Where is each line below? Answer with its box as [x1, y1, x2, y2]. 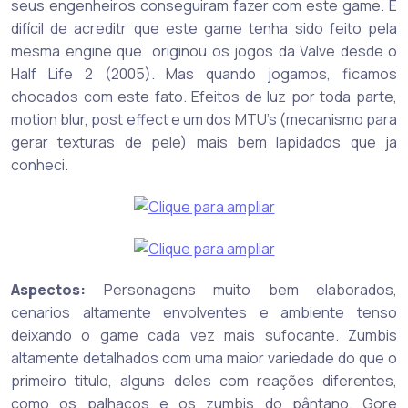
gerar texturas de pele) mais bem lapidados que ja [11, 131, 397, 152]
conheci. [11, 154, 68, 175]
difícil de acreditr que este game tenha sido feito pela [11, 17, 397, 38]
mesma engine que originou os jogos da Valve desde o [11, 40, 397, 61]
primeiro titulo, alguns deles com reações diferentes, [11, 371, 397, 392]
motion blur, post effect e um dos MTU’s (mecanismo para [11, 108, 397, 129]
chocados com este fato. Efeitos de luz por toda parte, [11, 86, 397, 107]
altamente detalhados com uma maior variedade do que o [11, 348, 397, 369]
